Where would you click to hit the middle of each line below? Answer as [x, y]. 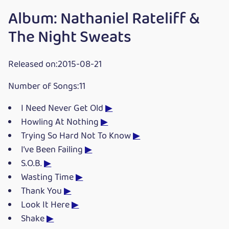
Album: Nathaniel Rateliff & [104, 19]
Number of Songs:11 [47, 87]
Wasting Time [49, 178]
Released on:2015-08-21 [55, 65]
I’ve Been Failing [53, 150]
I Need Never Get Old [63, 109]
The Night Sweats [70, 38]
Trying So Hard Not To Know [77, 136]
